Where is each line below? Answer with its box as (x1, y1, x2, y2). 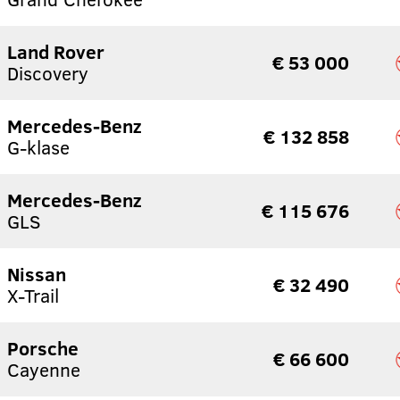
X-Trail (7, 282, 59, 309)
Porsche (7, 335, 79, 362)
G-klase (7, 134, 70, 161)
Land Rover (7, 38, 104, 65)
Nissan (7, 261, 66, 287)
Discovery (7, 60, 88, 87)
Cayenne (7, 356, 80, 383)
